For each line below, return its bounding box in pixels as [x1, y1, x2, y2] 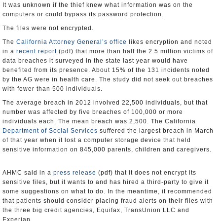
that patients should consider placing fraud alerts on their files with [2, 197, 213, 204]
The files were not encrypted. [2, 25, 94, 32]
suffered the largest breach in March [98, 127, 214, 134]
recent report [16, 48, 57, 55]
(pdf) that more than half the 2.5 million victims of [57, 48, 213, 55]
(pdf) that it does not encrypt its [96, 169, 196, 176]
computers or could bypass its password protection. [2, 11, 164, 18]
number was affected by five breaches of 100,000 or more [2, 109, 183, 115]
